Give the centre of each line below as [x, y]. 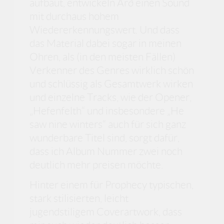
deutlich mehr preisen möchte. [96, 165]
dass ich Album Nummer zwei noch [106, 151]
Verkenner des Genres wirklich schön [112, 70]
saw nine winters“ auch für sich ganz [108, 124]
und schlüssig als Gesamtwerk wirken [111, 84]
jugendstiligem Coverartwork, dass [106, 211]
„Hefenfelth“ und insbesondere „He [107, 111]
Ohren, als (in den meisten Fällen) [103, 57]
